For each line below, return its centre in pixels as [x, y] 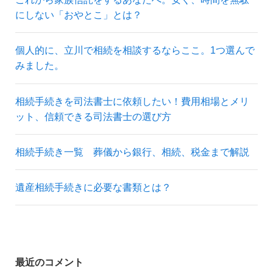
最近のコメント [49, 262]
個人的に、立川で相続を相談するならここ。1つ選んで [135, 50]
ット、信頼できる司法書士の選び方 [93, 116]
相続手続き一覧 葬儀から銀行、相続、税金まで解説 [132, 151]
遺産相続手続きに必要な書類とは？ [93, 187]
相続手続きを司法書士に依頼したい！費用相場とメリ [132, 101]
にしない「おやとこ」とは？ [78, 15]
